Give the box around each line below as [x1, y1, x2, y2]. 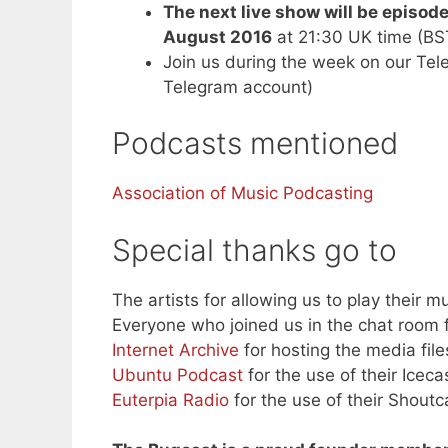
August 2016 [163, 26, 272, 47]
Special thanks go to [112, 231, 397, 268]
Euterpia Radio [112, 389, 229, 410]
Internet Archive [112, 339, 239, 360]
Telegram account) [163, 76, 313, 97]
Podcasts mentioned [112, 125, 398, 162]
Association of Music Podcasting [112, 183, 373, 204]
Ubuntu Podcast [112, 364, 243, 385]
